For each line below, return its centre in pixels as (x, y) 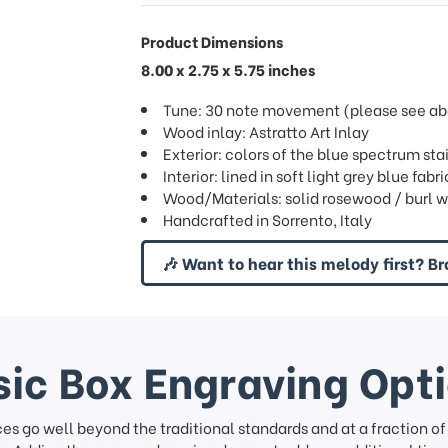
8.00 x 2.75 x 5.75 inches (227, 69)
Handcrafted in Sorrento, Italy (267, 219)
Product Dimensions (211, 41)
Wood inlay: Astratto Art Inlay (265, 131)
